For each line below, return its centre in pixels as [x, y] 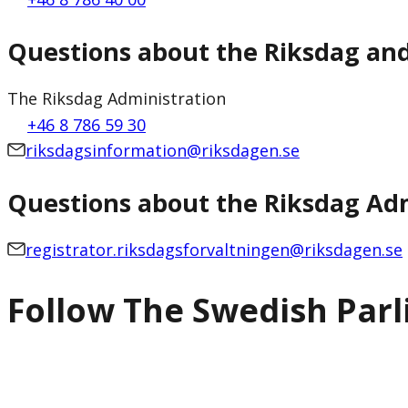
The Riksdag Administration [117, 98]
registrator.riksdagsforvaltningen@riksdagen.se [214, 250]
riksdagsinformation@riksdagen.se [163, 150]
